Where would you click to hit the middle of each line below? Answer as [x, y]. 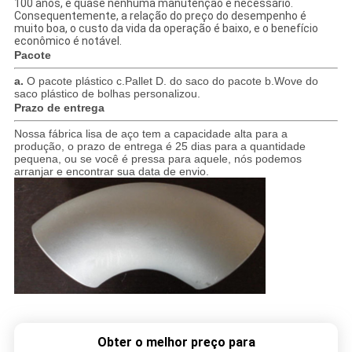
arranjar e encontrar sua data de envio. [111, 172]
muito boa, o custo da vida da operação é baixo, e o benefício [166, 29]
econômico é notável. [68, 41]
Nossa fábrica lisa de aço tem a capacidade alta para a [150, 134]
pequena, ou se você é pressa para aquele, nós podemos [158, 159]
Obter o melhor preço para [176, 343]
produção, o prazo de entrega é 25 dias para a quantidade [159, 147]
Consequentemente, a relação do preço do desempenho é [160, 16]
